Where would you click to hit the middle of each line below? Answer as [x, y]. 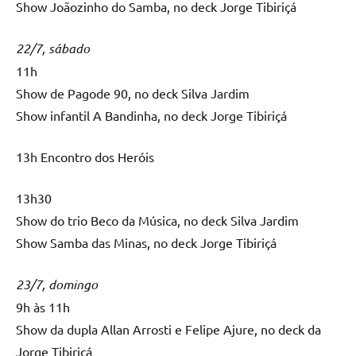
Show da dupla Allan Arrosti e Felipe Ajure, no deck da [168, 329]
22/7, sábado [53, 48]
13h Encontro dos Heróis [85, 156]
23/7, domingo [57, 284]
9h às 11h [43, 306]
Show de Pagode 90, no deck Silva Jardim [133, 93]
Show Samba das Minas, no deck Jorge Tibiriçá [146, 242]
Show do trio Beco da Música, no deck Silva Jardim [157, 220]
